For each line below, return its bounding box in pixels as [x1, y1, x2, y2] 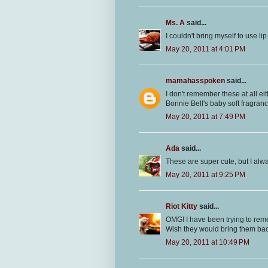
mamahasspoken [166, 77, 225, 86]
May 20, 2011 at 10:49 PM [166, 238, 249, 247]
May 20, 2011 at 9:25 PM [166, 170, 245, 179]
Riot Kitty [166, 202, 197, 211]
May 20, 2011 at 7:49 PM [166, 112, 245, 121]
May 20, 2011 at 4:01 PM [166, 45, 245, 54]
